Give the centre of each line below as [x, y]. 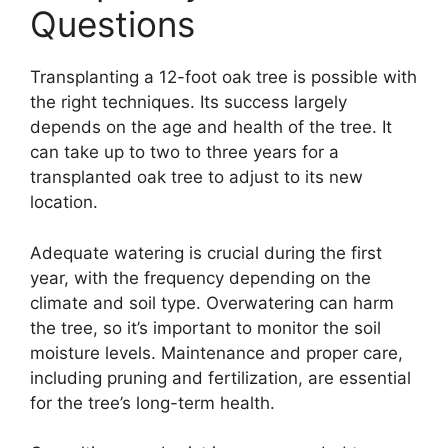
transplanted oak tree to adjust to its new [196, 177]
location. [64, 202]
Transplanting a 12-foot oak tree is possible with [223, 77]
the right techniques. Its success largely [188, 102]
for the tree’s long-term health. [152, 402]
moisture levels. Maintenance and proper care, [216, 352]
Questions [112, 24]
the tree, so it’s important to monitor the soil [205, 327]
